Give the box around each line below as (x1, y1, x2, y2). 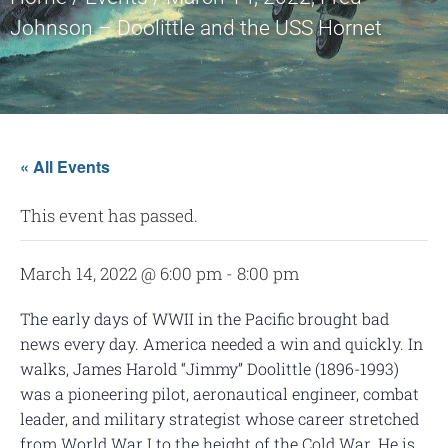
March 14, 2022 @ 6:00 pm (20, 262, 222, 286)
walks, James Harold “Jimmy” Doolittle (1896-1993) (20, 358, 399, 380)
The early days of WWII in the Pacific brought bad (20, 308, 389, 330)
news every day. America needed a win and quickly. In (20, 333, 423, 355)
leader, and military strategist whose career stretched (20, 408, 419, 430)
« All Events (20, 155, 110, 179)
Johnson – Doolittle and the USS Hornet (10, 16, 382, 41)
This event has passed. (20, 204, 198, 228)
